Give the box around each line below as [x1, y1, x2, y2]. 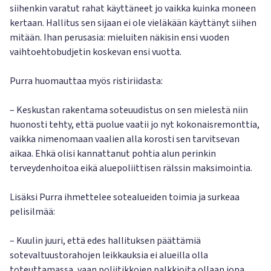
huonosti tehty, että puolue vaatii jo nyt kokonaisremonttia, [10, 118, 260, 131]
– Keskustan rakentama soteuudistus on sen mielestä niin [10, 103, 248, 117]
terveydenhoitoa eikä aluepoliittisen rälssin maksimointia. [10, 162, 252, 175]
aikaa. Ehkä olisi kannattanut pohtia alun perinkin [10, 147, 216, 160]
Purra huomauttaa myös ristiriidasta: [10, 74, 163, 88]
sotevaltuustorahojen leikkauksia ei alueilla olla [10, 249, 208, 262]
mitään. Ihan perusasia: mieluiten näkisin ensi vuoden [10, 31, 229, 44]
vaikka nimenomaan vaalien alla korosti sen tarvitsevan [10, 132, 240, 146]
